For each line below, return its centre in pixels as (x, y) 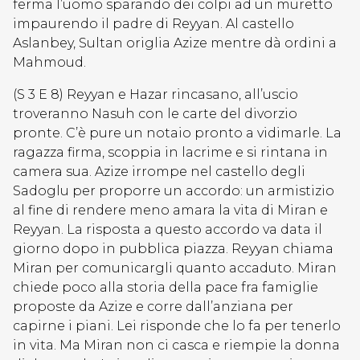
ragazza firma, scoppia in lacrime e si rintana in (170, 152)
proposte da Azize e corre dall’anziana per (153, 307)
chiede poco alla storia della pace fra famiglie (166, 287)
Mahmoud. (49, 62)
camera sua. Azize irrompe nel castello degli (159, 172)
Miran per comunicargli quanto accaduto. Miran (175, 268)
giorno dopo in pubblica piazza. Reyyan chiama (173, 249)
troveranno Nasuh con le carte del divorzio (155, 114)
